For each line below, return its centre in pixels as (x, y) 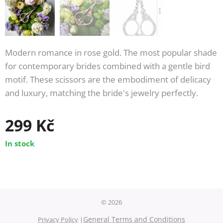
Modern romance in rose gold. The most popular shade (111, 52)
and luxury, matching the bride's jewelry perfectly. (102, 93)
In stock (20, 143)
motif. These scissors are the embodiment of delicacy (108, 79)
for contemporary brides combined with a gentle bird (108, 66)
